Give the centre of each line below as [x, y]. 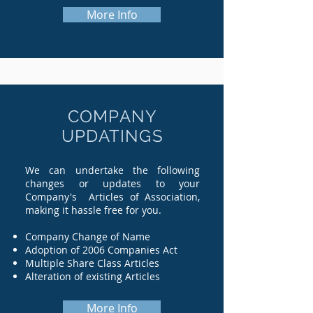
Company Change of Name [88, 236]
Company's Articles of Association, [112, 197]
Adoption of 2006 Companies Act [101, 250]
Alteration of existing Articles [93, 276]
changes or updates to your [112, 183]
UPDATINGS [112, 136]
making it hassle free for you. [96, 210]
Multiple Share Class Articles [94, 263]
